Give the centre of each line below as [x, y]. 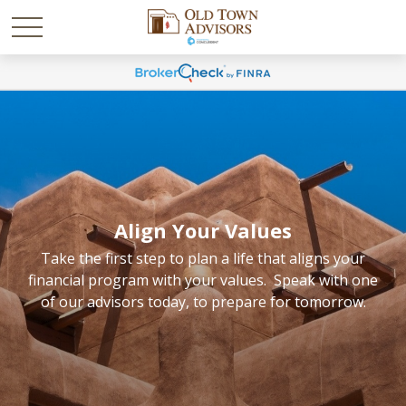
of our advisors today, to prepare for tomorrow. [203, 302]
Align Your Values [203, 230]
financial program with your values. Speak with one [203, 280]
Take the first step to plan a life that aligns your [203, 258]
